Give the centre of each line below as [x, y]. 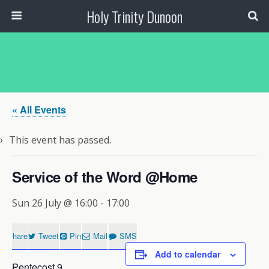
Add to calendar [188, 254]
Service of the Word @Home [105, 177]
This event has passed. [60, 140]
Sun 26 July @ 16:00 [55, 203]
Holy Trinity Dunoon [134, 16]
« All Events [39, 110]
